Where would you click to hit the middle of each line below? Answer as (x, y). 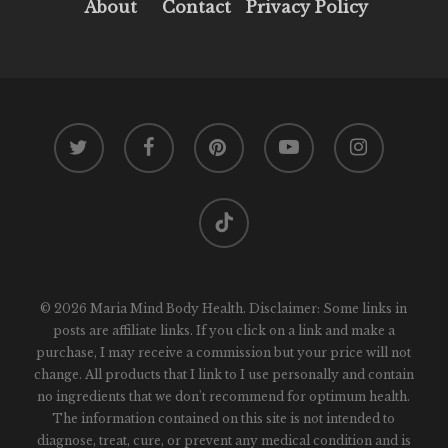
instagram (363, 132)
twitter (72, 132)
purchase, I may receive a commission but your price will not (224, 352)
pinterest (220, 132)
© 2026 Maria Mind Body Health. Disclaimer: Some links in (224, 308)
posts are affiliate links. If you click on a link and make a (223, 330)
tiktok (215, 207)
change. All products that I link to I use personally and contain (223, 374)
